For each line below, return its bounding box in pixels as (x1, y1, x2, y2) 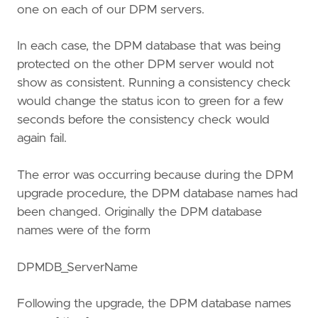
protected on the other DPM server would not (17, 58, 274, 72)
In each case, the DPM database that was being (17, 40, 280, 53)
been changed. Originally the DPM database (17, 205, 262, 219)
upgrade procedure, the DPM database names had (17, 187, 298, 200)
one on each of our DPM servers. (17, 3, 204, 16)
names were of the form (17, 224, 150, 237)
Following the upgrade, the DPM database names (17, 297, 291, 311)
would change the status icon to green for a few (17, 95, 283, 109)
